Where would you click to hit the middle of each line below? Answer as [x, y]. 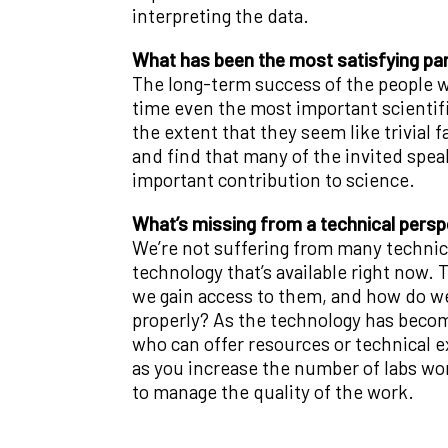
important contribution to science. [273, 179]
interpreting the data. [220, 15]
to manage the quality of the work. [273, 391]
